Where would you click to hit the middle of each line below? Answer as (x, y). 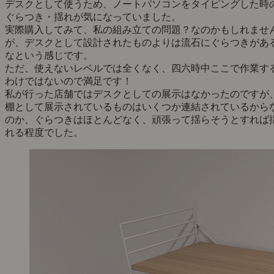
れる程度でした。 (44, 133)
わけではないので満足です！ (68, 81)
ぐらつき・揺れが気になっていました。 (93, 17)
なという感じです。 (49, 56)
